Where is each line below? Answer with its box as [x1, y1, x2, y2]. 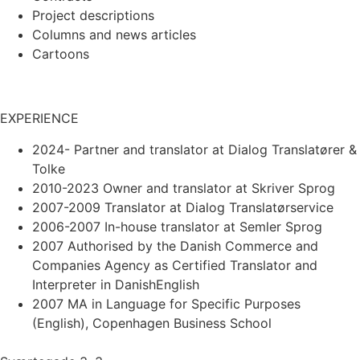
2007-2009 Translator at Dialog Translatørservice [32, 198, 333, 215]
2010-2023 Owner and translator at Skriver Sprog [32, 179, 335, 196]
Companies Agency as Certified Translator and [32, 256, 317, 273]
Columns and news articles [32, 27, 196, 43]
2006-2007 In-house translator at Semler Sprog [32, 218, 322, 235]
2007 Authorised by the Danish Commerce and [32, 237, 318, 254]
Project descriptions [32, 7, 154, 24]
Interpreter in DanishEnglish [32, 276, 199, 292]
